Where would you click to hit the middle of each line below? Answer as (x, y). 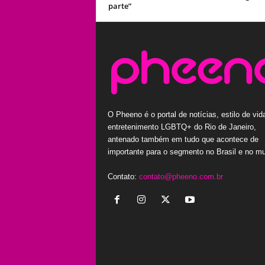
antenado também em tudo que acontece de (183, 139)
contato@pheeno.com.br (181, 176)
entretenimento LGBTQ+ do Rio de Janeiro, (182, 127)
